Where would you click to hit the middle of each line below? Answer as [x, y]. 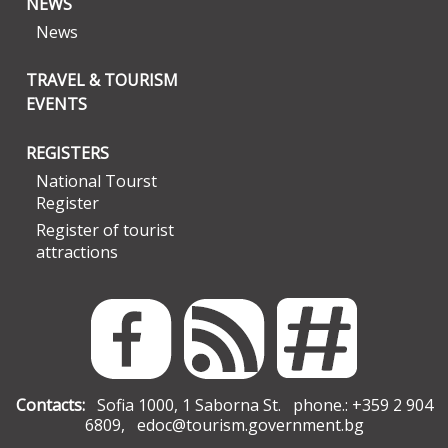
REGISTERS [67, 152]
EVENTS [56, 103]
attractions [77, 251]
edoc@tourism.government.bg [250, 424]
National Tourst [96, 180]
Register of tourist [105, 229]
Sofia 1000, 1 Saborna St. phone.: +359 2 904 [258, 404]
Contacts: [50, 404]
